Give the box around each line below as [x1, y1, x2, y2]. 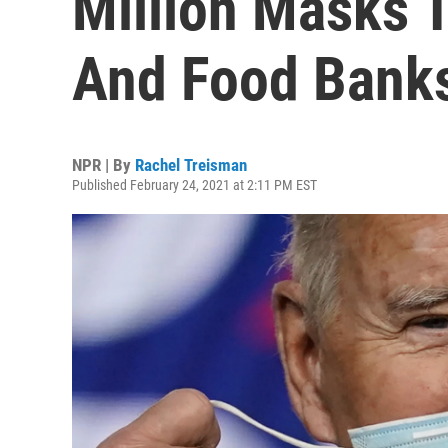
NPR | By [72, 155, 135, 175]
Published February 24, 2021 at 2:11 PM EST [72, 177, 317, 193]
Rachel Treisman [135, 155, 247, 175]
